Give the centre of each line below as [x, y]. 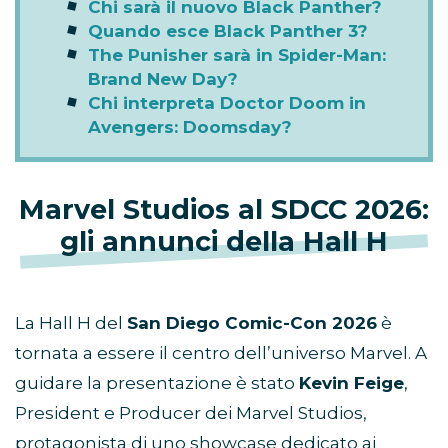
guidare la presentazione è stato [157, 383]
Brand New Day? [163, 79]
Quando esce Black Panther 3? [228, 31]
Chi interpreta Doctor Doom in [227, 103]
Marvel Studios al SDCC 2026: [224, 210]
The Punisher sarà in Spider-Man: [237, 55]
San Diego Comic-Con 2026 [252, 323]
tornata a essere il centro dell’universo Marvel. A [221, 353]
